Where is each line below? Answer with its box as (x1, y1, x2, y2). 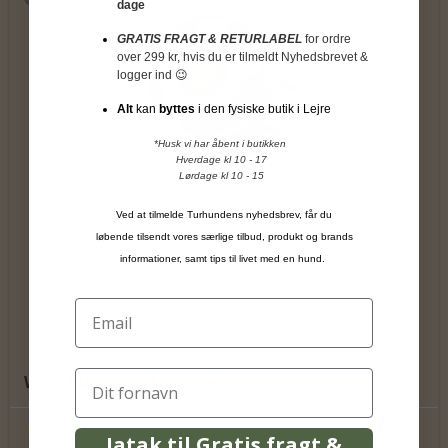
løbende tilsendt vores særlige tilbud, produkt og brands (95, 230, 353, 242)
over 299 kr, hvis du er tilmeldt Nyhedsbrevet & (117, 49, 368, 64)
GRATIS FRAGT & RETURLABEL (117, 31, 302, 46)
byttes (159, 101, 195, 116)
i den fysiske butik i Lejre (195, 101, 331, 116)
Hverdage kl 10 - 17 (175, 153, 267, 165)
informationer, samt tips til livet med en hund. (120, 252, 328, 264)
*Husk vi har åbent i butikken (153, 137, 289, 149)
